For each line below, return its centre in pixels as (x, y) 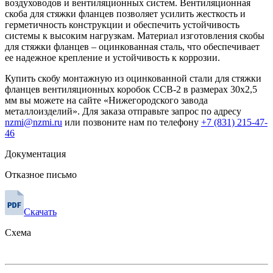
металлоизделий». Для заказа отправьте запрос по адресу (123, 112)
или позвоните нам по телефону (132, 122)
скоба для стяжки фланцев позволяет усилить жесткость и (125, 14)
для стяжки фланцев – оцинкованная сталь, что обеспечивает (132, 47)
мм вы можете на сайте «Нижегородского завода (106, 101)
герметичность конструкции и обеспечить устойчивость (122, 25)
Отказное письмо (41, 175)
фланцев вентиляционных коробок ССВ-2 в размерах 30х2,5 (131, 90)
